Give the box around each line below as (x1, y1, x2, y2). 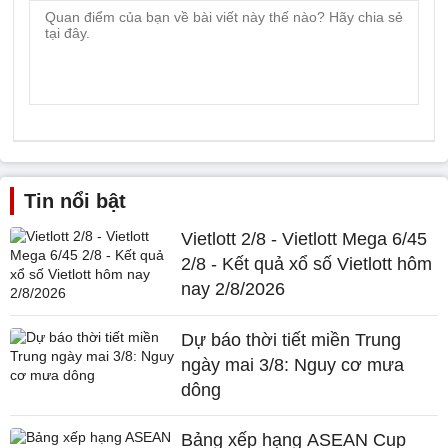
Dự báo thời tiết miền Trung (181, 330, 402, 350)
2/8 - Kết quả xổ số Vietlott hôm (181, 254, 433, 274)
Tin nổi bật (24, 190, 126, 212)
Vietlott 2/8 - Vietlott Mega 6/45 (181, 229, 428, 249)
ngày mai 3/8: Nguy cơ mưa (181, 355, 405, 375)
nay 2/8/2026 (181, 279, 286, 299)
